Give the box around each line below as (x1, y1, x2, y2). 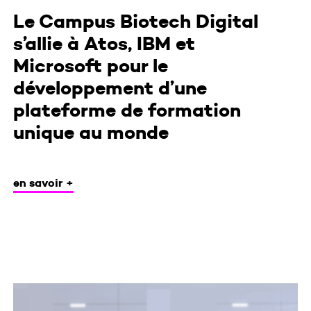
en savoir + (12, 176, 74, 190)
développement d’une (12, 76, 207, 100)
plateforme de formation (12, 98, 241, 122)
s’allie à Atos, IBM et (12, 31, 195, 56)
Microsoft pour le (12, 53, 168, 78)
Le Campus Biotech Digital (12, 9, 258, 33)
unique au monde (12, 120, 169, 144)
